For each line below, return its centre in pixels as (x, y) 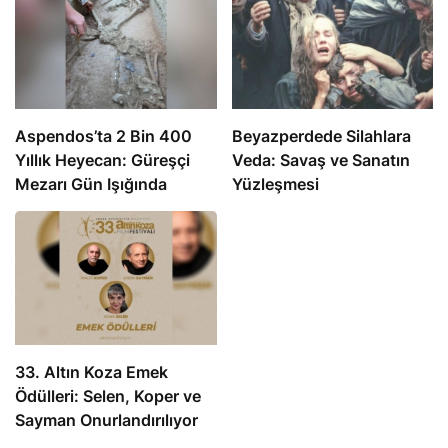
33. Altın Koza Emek (91, 372)
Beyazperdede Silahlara (321, 135)
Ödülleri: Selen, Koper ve (108, 396)
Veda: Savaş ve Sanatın (320, 159)
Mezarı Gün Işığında (91, 183)
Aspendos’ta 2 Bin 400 (103, 135)
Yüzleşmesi (275, 183)
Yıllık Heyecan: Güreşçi (102, 159)
